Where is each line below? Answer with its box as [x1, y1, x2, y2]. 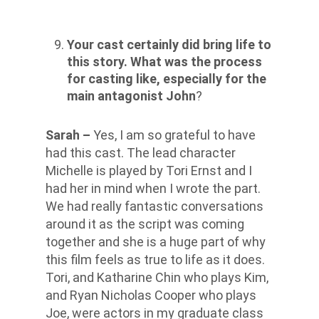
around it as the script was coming [46, 216, 244, 231]
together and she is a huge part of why [46, 234, 266, 249]
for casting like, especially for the [67, 70, 266, 86]
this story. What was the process [67, 53, 262, 69]
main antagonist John [67, 88, 196, 103]
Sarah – [46, 127, 90, 142]
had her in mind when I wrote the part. [46, 180, 261, 196]
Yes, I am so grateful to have [90, 127, 256, 142]
